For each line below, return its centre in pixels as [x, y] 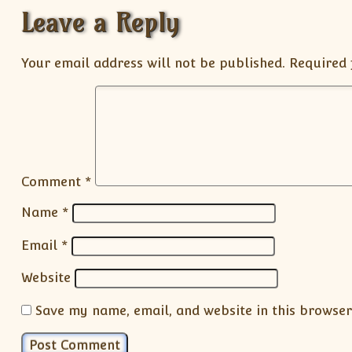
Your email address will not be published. [153, 62]
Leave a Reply [100, 22]
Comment [53, 181]
